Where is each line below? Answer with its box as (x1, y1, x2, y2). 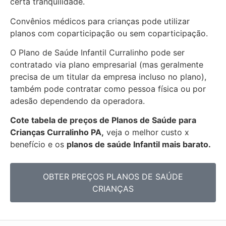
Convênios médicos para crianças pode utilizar (10, 16, 190, 26)
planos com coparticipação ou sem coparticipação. (10, 28, 208, 38)
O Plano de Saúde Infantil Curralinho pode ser (10, 47, 185, 58)
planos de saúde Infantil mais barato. (67, 139, 211, 150)
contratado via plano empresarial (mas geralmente (10, 60, 203, 70)
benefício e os (10, 139, 67, 150)
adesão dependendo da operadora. (10, 96, 145, 106)
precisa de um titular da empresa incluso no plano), (10, 72, 206, 82)
